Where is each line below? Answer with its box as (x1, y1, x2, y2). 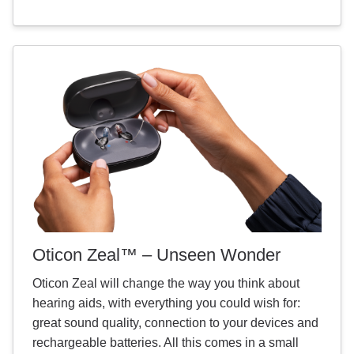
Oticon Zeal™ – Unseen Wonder (32, 245, 281, 265)
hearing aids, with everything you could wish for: (32, 296, 300, 311)
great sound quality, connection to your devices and (32, 316, 318, 330)
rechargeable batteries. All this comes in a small (32, 336, 299, 350)
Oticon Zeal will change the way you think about (32, 277, 299, 291)
